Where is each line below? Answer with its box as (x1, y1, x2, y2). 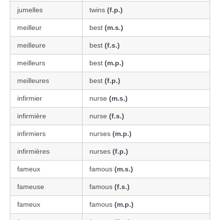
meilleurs (17, 58, 45, 67)
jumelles (17, 5, 43, 14)
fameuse (17, 182, 44, 191)
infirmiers (17, 129, 46, 137)
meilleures (17, 76, 49, 84)
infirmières (17, 147, 50, 155)
